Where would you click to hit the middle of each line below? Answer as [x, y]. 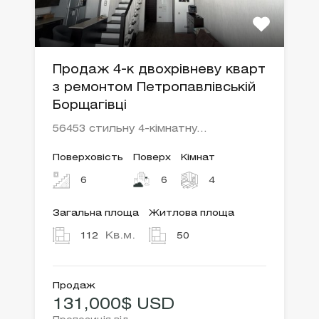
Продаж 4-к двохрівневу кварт [159, 70]
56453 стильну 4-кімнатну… [130, 130]
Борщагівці [90, 106]
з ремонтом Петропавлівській [154, 88]
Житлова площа [192, 214]
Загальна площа [96, 214]
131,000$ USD [114, 305]
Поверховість [88, 158]
